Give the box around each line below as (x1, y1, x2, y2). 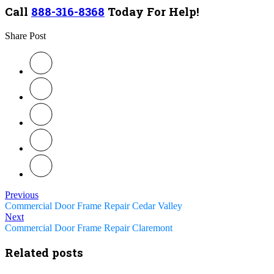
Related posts (5, 245, 83, 261)
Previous (5, 189, 39, 200)
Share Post (5, 30, 46, 41)
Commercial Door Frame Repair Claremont (5, 222, 172, 233)
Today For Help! (105, 4, 199, 20)
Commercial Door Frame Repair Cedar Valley (5, 200, 182, 211)
